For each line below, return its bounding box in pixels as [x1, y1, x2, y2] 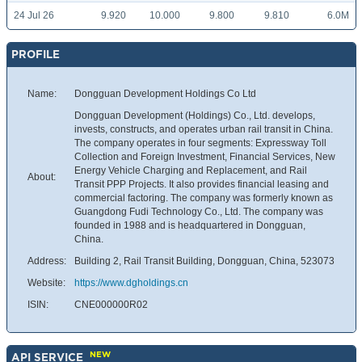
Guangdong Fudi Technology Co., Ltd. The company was [74, 206, 323, 218]
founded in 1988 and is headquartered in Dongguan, [74, 220, 305, 232]
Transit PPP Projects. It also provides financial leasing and [74, 179, 329, 191]
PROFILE [11, 48, 60, 61]
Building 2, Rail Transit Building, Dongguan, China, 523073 [74, 255, 335, 267]
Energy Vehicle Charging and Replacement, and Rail [74, 165, 307, 177]
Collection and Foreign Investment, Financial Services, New [74, 151, 335, 163]
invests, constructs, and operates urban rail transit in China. [74, 124, 333, 136]
